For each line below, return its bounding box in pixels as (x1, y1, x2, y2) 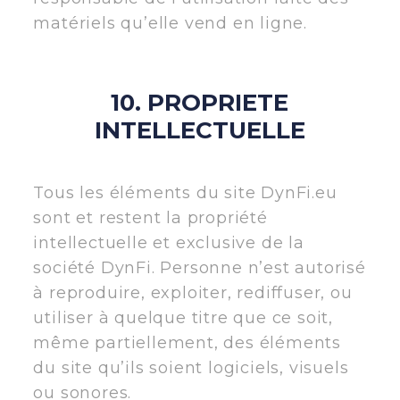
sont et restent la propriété (33, 207, 268, 228)
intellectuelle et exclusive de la (33, 232, 304, 253)
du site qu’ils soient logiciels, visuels (33, 357, 349, 378)
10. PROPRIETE (111, 87, 289, 117)
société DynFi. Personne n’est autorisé (33, 257, 366, 278)
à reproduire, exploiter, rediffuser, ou (33, 282, 353, 303)
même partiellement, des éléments (33, 332, 341, 353)
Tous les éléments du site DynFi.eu (33, 182, 337, 203)
